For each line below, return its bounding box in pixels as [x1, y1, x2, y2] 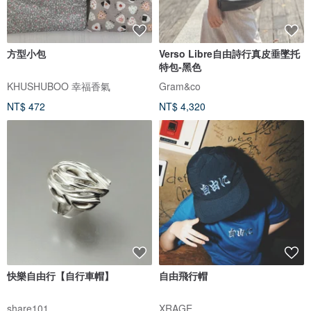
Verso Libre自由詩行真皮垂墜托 [159, 47, 300, 61]
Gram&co [159, 79, 201, 94]
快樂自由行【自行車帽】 [7, 269, 114, 283]
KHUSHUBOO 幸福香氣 [7, 79, 110, 94]
